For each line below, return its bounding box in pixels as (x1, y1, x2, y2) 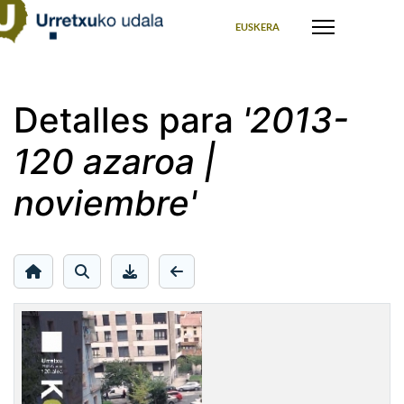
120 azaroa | (14, 141, 216, 182)
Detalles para (14, 99, 243, 141)
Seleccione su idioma (187, 2, 315, 18)
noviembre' (14, 182, 197, 224)
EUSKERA (235, 22, 280, 32)
